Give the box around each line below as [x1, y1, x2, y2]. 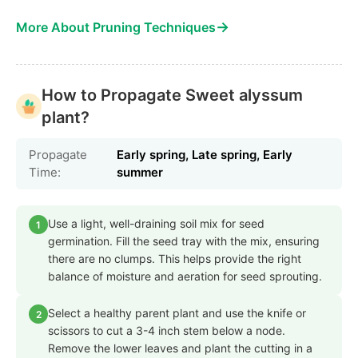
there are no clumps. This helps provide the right [48, 252, 301, 266]
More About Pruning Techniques [16, 19, 216, 36]
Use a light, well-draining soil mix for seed [48, 217, 265, 231]
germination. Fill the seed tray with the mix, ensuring [48, 234, 320, 249]
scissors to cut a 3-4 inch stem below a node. [48, 324, 285, 338]
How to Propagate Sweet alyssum [42, 86, 303, 105]
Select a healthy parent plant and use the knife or [48, 306, 306, 320]
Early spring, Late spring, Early [117, 147, 293, 163]
